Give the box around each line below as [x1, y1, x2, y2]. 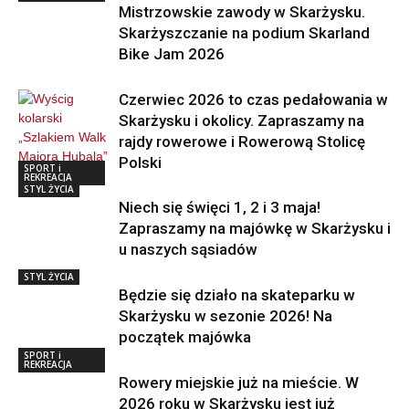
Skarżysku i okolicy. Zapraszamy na [119, 110, 364, 130]
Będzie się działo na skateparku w [119, 285, 355, 304]
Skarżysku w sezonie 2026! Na [119, 306, 332, 325]
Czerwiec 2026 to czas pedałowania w [119, 89, 388, 109]
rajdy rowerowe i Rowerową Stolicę [119, 131, 365, 151]
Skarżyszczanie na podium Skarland [119, 23, 370, 42]
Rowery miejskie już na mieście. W [119, 372, 359, 392]
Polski [119, 152, 162, 172]
